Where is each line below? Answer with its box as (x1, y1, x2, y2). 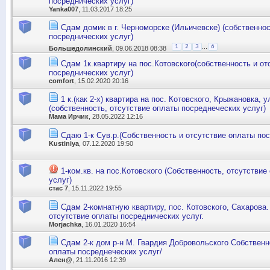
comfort (49, 77, 74, 84)
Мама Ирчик (49, 113, 89, 121)
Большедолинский (49, 44, 112, 52)
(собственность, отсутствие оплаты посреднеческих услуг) (49, 104, 266, 113)
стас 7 (49, 184, 68, 192)
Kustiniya (49, 139, 79, 147)
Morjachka (49, 220, 81, 228)
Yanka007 (49, 5, 78, 13)
